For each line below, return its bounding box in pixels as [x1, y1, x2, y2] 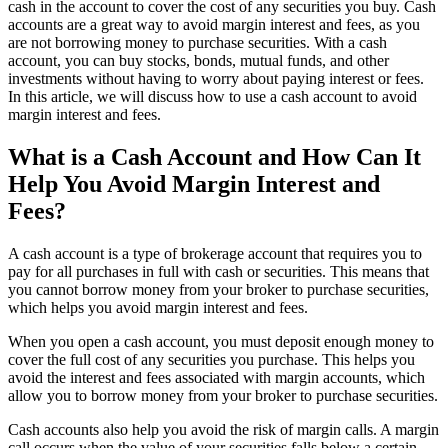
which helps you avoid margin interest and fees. [8, 298, 308, 316]
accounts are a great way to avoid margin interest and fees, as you [8, 15, 420, 33]
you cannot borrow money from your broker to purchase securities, [8, 280, 429, 298]
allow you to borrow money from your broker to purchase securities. [8, 386, 438, 404]
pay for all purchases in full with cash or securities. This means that [8, 262, 429, 280]
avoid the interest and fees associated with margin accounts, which [8, 368, 425, 386]
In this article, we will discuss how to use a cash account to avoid [8, 87, 417, 105]
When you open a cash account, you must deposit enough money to [8, 332, 434, 350]
